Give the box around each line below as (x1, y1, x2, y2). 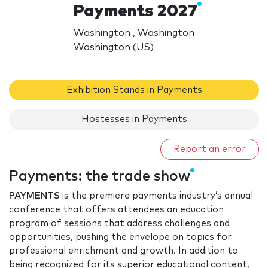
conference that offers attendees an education (9, 205, 224, 215)
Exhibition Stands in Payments (66, 85, 202, 95)
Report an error (173, 144, 246, 154)
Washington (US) (74, 42, 154, 52)
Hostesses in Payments (81, 115, 187, 124)
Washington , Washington (74, 28, 195, 38)
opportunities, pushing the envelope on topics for (9, 233, 232, 242)
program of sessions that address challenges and (9, 219, 230, 229)
